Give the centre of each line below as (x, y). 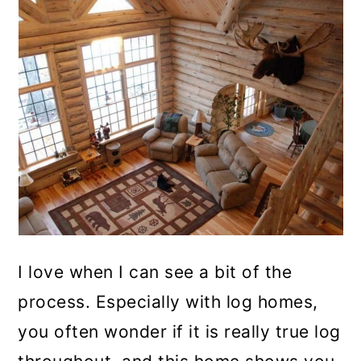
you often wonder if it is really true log (179, 331)
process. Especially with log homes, (168, 301)
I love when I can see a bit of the (155, 272)
